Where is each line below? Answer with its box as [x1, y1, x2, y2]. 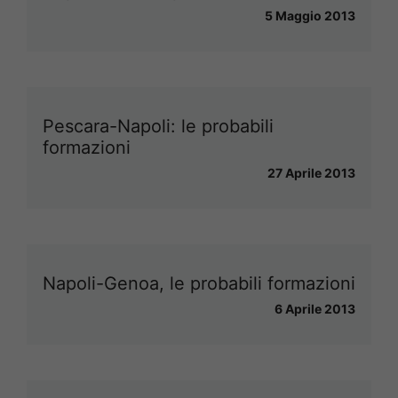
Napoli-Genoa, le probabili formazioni [43, 272, 355, 294]
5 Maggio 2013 [265, 7, 355, 23]
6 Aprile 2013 [275, 300, 355, 316]
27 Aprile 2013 [267, 164, 355, 180]
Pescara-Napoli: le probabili [43, 115, 274, 137]
